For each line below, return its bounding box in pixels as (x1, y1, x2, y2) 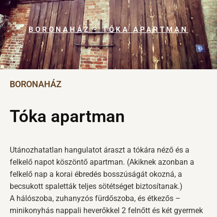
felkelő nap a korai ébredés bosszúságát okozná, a (10, 170, 182, 179)
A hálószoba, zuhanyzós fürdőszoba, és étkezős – (10, 194, 181, 203)
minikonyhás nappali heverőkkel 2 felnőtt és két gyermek (10, 206, 203, 216)
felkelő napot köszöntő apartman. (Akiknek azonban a (10, 157, 194, 167)
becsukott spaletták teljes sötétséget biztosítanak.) (10, 182, 183, 191)
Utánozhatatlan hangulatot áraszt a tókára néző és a (10, 145, 189, 155)
